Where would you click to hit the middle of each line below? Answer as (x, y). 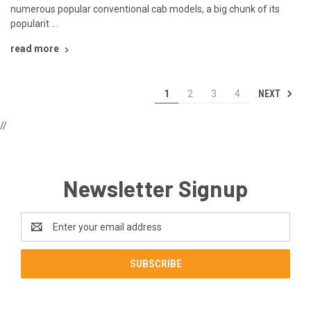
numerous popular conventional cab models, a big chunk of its (145, 9)
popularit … (34, 24)
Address (39, 234)
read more (35, 49)
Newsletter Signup (155, 188)
